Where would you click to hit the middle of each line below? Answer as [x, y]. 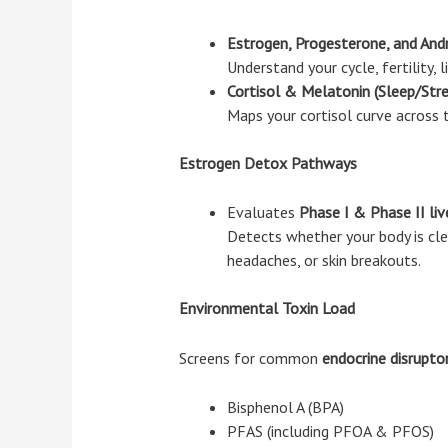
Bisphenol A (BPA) [285, 407]
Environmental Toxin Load [266, 308]
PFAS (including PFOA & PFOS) [330, 431]
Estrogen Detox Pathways [267, 162]
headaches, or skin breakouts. [323, 260]
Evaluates [262, 212]
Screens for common [250, 357]
